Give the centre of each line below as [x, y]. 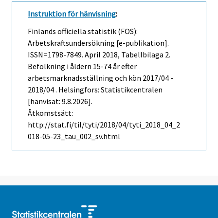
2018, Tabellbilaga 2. [136, 55]
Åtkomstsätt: [50, 113]
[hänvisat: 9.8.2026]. [60, 101]
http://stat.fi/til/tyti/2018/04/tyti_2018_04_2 [104, 125]
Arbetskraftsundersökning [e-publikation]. [98, 43]
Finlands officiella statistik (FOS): [83, 31]
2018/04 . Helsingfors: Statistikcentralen [95, 90]
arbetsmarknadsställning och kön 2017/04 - [100, 78]
